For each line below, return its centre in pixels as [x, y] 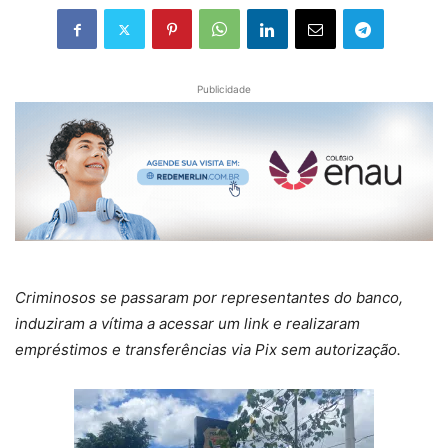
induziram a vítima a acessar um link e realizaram [187, 324]
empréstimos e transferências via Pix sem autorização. [208, 350]
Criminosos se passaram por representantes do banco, [209, 298]
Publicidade [224, 89]
